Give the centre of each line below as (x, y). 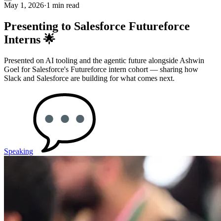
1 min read (63, 5)
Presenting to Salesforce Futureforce (97, 26)
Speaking (18, 151)
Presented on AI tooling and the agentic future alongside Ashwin (104, 60)
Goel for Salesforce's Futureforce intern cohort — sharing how (101, 69)
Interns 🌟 (30, 39)
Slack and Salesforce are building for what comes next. (89, 78)
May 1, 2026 (24, 5)
